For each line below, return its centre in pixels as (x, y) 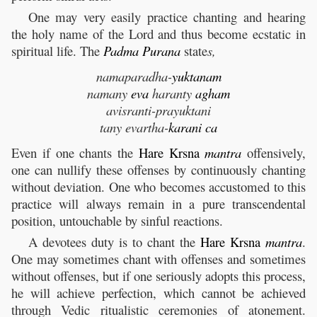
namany (109, 93)
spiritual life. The (57, 51)
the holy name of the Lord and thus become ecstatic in (158, 34)
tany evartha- (134, 127)
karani (185, 127)
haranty (172, 93)
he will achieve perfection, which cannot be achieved (158, 293)
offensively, (273, 153)
